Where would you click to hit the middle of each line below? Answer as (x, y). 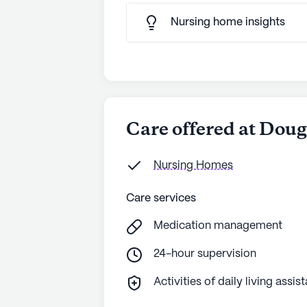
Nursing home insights (228, 22)
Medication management (218, 226)
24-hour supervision (205, 254)
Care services (161, 198)
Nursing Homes (193, 165)
